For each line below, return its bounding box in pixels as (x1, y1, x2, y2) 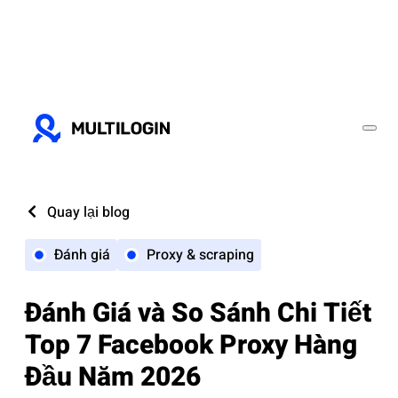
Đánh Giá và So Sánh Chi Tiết (25, 294, 371, 334)
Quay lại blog (47, 202, 130, 223)
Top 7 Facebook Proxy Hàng (25, 326, 357, 366)
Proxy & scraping (147, 244, 254, 266)
